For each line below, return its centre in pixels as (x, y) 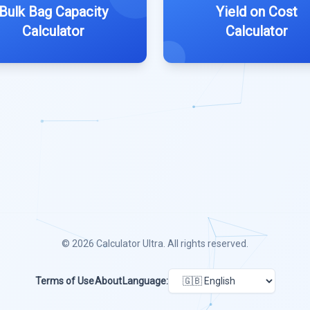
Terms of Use (64, 281)
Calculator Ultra (130, 243)
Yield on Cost (257, 11)
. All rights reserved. (206, 243)
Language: (145, 281)
